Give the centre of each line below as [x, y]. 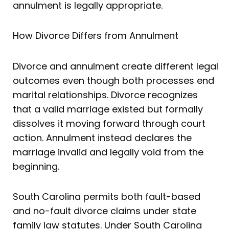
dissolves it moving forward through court [109, 123]
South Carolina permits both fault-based [107, 197]
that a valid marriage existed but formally [108, 109]
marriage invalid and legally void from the [108, 152]
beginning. [36, 166]
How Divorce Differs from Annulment [96, 36]
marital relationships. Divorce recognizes [105, 95]
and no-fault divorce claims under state [105, 211]
